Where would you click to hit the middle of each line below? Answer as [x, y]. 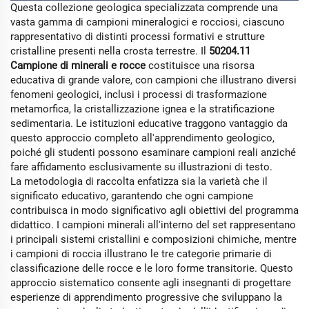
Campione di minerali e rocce [79, 66]
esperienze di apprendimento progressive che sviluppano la [146, 297]
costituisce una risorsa [201, 66]
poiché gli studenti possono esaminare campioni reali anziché [153, 152]
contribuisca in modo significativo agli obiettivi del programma [154, 210]
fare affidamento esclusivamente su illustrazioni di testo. [141, 167]
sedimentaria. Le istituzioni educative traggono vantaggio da [149, 123]
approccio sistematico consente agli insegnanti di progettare [151, 283]
